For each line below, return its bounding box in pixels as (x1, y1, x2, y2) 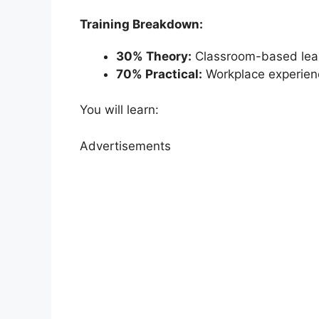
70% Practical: (116, 66, 202, 81)
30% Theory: (116, 48, 192, 63)
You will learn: (80, 103, 159, 117)
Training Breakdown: (80, 16, 203, 31)
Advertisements (80, 138, 171, 153)
